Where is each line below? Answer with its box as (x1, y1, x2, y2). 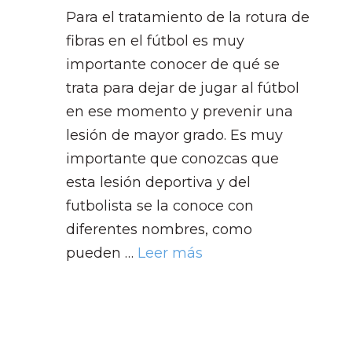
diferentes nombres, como (66, 220, 252, 238)
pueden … (66, 244, 137, 262)
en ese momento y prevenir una (66, 102, 293, 120)
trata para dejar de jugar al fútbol (66, 79, 299, 97)
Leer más (137, 244, 203, 262)
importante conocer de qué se (66, 55, 280, 73)
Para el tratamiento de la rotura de (66, 8, 310, 26)
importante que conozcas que (66, 149, 279, 167)
